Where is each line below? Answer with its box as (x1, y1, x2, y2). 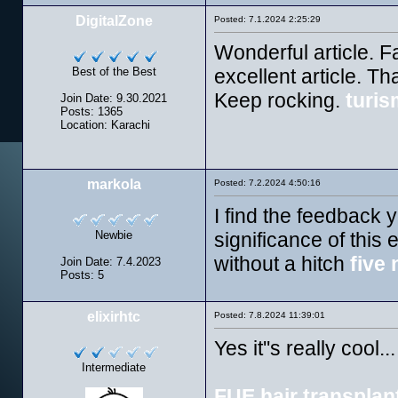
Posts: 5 (60, 268, 104, 282)
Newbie (95, 228, 132, 242)
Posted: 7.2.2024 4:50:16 (213, 178, 321, 187)
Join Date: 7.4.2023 (60, 255, 161, 268)
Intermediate (82, 361, 146, 374)
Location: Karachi (60, 118, 150, 131)
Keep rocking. (213, 89, 346, 112)
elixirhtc (87, 309, 140, 324)
